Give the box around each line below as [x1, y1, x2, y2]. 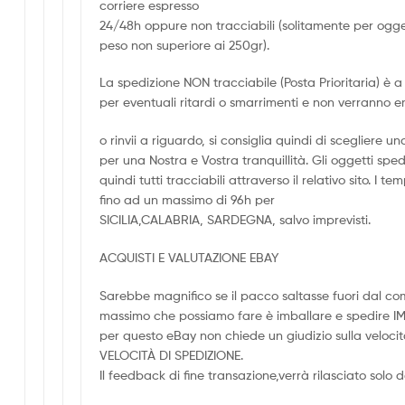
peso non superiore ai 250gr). [99, 36, 270, 52]
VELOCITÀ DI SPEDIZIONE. [99, 346, 244, 363]
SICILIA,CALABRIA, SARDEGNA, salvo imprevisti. [99, 212, 372, 228]
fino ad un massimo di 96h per [99, 192, 276, 208]
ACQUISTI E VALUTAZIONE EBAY [99, 250, 279, 266]
